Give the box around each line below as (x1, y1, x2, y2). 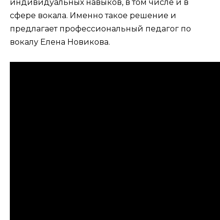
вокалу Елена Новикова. (10, 37, 112, 47)
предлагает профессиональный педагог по (10, 24, 191, 33)
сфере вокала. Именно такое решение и (10, 10, 176, 20)
